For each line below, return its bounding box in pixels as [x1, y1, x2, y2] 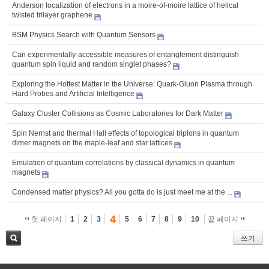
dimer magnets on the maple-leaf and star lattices [12, 138, 172, 147]
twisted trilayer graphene [12, 10, 92, 19]
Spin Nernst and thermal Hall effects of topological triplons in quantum [12, 128, 239, 138]
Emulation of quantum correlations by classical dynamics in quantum [12, 158, 235, 167]
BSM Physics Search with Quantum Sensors [12, 30, 156, 39]
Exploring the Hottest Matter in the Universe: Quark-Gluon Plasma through [12, 79, 252, 88]
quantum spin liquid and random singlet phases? [12, 59, 171, 68]
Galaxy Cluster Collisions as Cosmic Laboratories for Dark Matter [12, 109, 223, 118]
